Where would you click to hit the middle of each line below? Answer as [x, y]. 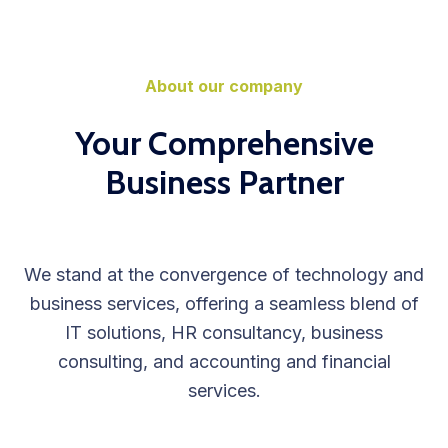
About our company [224, 86]
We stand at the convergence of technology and [224, 275]
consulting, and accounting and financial [224, 362]
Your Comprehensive [224, 143]
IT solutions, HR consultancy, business [224, 333]
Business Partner [224, 182]
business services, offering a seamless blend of [224, 304]
